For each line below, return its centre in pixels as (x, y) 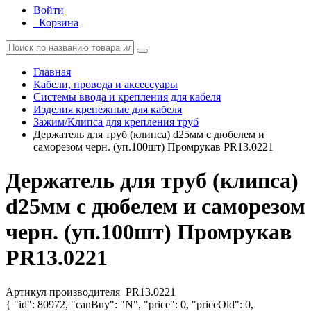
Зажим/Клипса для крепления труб (116, 122)
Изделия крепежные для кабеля (108, 109)
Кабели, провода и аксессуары (106, 84)
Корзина (59, 23)
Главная (52, 72)
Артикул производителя (64, 292)
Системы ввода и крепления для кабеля (127, 97)
